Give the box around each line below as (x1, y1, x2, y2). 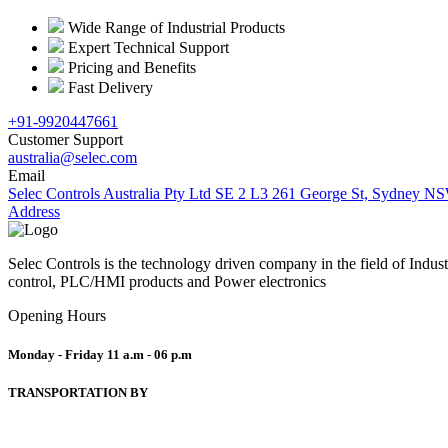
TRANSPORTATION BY (8, 385, 148, 401)
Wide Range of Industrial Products (68, 18, 285, 36)
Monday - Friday (8, 346, 107, 362)
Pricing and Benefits (68, 58, 196, 76)
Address (8, 202, 60, 220)
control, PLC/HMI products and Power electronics (8, 272, 326, 290)
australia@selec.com (8, 148, 137, 166)
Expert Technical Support (68, 38, 229, 56)
